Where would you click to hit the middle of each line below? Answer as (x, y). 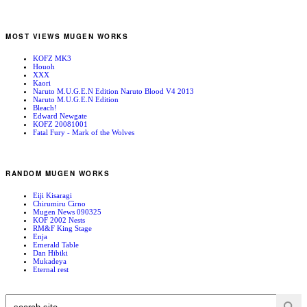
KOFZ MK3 (52, 58)
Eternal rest (51, 270)
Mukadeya (50, 261)
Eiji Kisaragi (52, 196)
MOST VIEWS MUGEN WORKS (67, 37)
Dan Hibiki (50, 253)
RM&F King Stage (62, 229)
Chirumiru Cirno (59, 204)
